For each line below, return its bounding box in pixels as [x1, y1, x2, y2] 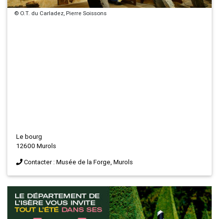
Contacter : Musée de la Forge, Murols [24, 158, 133, 167]
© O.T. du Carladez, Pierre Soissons [14, 9, 107, 17]
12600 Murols [16, 142, 56, 151]
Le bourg [16, 132, 42, 141]
